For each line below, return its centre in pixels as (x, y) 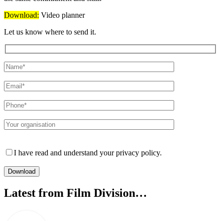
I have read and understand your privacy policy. (88, 153)
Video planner (62, 15)
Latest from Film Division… (75, 193)
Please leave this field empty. (48, 143)
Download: (21, 15)
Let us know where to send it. (50, 32)
